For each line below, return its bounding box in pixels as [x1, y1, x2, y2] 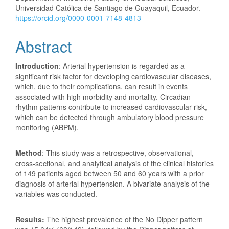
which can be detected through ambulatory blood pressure [15, 111, 204, 122]
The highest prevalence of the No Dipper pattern [47, 214, 203, 224]
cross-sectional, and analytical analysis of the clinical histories [15, 157, 214, 168]
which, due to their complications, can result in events [15, 81, 188, 91]
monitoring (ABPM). [15, 122, 79, 132]
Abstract [15, 35, 72, 57]
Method [15, 147, 42, 158]
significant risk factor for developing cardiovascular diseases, [15, 71, 211, 81]
